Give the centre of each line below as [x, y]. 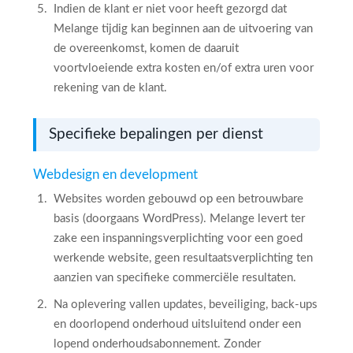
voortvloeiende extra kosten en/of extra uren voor [184, 68]
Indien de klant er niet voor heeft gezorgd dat [170, 9]
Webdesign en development [115, 175]
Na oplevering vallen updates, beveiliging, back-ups [186, 305]
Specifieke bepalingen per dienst [156, 134]
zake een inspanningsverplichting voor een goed [178, 238]
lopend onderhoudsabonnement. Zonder [157, 344]
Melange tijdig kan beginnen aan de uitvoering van [183, 29]
